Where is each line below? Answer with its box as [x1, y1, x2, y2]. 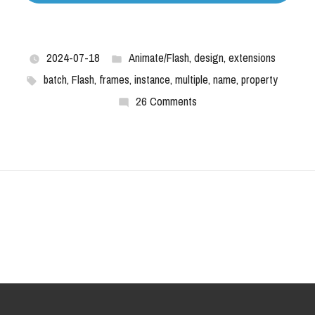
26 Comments [136, 91, 197, 112]
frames [99, 69, 129, 91]
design [193, 47, 224, 69]
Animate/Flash [128, 47, 189, 69]
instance [134, 69, 170, 91]
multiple [175, 69, 208, 91]
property [241, 69, 278, 91]
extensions [228, 47, 276, 69]
